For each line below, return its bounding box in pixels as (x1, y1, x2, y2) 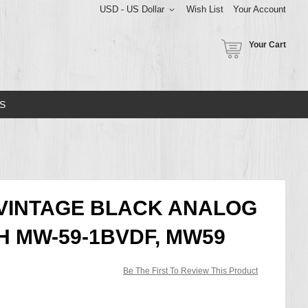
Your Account (233, 4, 286, 14)
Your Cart (249, 40, 286, 49)
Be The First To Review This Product (123, 265, 258, 276)
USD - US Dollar (100, 4, 164, 14)
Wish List (186, 4, 223, 14)
